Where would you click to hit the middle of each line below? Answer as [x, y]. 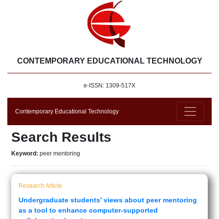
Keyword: [25, 153]
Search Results [61, 137]
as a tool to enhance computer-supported [88, 210]
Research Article [40, 186]
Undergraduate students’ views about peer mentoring [108, 200]
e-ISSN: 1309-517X [109, 86]
